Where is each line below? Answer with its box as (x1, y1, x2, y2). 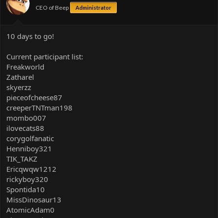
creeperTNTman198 (6, 102, 73, 112)
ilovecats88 (6, 123, 44, 133)
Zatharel (6, 72, 34, 82)
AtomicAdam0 (6, 204, 54, 215)
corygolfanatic (6, 133, 54, 143)
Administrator (75, 4, 111, 11)
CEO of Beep (36, 4, 69, 12)
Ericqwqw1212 (6, 163, 56, 174)
